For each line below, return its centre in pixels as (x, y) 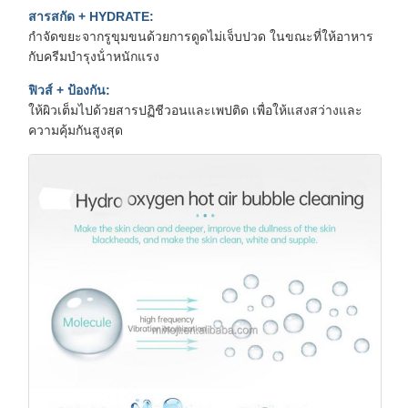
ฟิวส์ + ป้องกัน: (69, 90)
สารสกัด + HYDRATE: (91, 16)
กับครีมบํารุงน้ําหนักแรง (94, 56)
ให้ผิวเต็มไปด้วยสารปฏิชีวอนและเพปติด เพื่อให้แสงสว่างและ (195, 110)
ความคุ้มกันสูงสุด (76, 130)
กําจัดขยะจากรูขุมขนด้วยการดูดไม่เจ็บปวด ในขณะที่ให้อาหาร (201, 36)
